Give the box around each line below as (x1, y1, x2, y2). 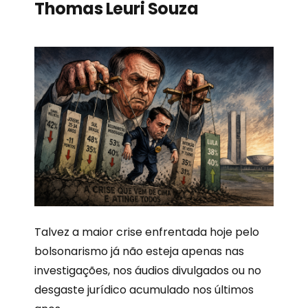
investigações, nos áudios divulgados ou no (34, 262, 261, 278)
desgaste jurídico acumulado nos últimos (34, 281, 254, 298)
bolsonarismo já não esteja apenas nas (34, 243, 244, 259)
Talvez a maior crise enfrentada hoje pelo (34, 223, 259, 240)
